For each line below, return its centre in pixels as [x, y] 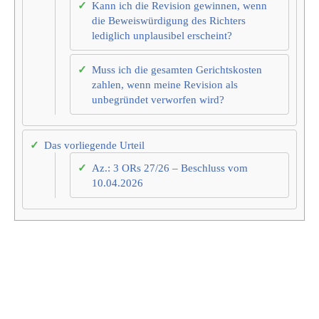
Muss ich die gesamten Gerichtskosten [177, 70]
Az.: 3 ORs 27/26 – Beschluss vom [170, 168]
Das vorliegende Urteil [94, 145]
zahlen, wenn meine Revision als [165, 85]
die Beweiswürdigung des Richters [169, 21]
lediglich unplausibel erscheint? [162, 36]
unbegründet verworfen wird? [158, 100]
